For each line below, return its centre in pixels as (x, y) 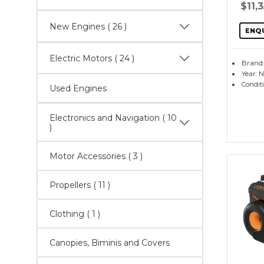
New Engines (78, 27)
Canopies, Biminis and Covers (110, 243)
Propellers (71, 185)
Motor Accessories (89, 156)
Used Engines (78, 88)
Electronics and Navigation (106, 118)
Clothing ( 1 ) (93, 214)
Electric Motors (82, 58)
